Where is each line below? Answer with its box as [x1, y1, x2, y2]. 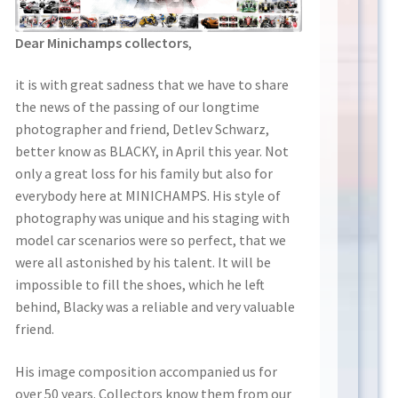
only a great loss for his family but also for [15, 164, 274, 183]
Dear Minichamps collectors [15, 33, 189, 52]
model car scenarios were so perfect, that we [15, 231, 287, 250]
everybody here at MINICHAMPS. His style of [15, 187, 282, 205]
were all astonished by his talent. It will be [15, 253, 272, 272]
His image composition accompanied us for [15, 362, 278, 381]
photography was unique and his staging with [15, 209, 291, 227]
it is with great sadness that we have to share [15, 76, 290, 94]
